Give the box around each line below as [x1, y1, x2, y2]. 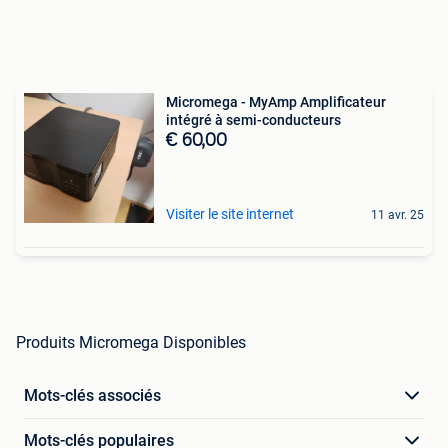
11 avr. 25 [371, 208, 424, 222]
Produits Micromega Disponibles [16, 333, 246, 352]
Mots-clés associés [24, 386, 161, 405]
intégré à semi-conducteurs [166, 112, 341, 128]
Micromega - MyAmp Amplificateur [166, 94, 386, 110]
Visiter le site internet [166, 206, 294, 222]
